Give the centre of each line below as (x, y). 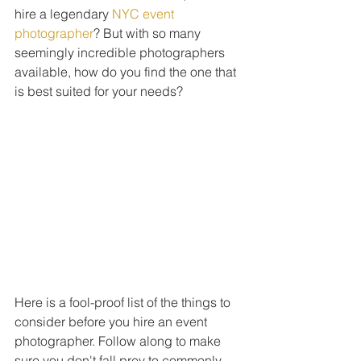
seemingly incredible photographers (121, 52)
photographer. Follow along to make (119, 340)
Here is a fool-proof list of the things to (124, 302)
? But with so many (149, 33)
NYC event (145, 14)
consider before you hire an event (112, 321)
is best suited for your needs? (99, 91)
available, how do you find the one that (127, 72)
